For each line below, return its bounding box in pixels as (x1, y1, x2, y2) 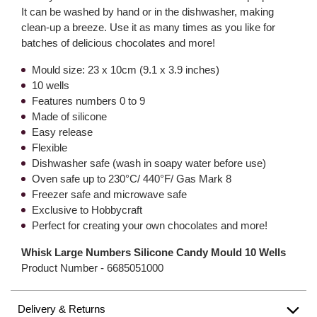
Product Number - (21, 262, 107, 274)
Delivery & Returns (18, 303, 105, 315)
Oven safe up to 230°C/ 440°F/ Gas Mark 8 (32, 173, 231, 185)
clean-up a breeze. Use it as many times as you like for (21, 21, 275, 33)
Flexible (32, 142, 67, 154)
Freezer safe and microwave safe (32, 188, 187, 200)
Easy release (32, 126, 93, 138)
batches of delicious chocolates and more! (21, 37, 215, 49)
